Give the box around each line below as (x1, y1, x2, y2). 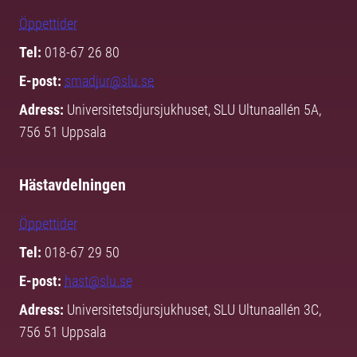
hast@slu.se (65, 273, 132, 289)
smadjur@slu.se (65, 73, 154, 89)
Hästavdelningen (19, 175, 126, 194)
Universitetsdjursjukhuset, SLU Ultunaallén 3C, (67, 301, 321, 318)
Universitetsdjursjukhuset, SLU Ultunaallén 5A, (67, 101, 321, 118)
